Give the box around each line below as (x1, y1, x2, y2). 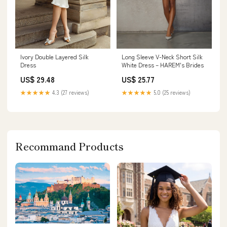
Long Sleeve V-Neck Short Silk (122, 52, 203, 61)
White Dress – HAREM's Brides (122, 60, 204, 69)
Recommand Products (15, 138, 124, 154)
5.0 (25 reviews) (152, 88, 191, 96)
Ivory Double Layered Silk (20, 52, 89, 61)
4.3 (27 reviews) (51, 88, 89, 96)
